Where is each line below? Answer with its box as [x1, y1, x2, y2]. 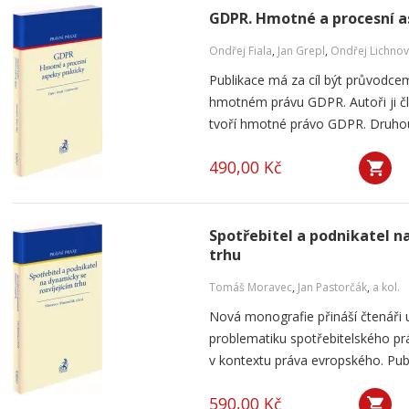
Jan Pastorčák [298, 279, 367, 295]
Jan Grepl [278, 43, 325, 58]
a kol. [372, 279, 400, 295]
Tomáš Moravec [209, 279, 292, 295]
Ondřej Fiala [209, 43, 272, 58]
